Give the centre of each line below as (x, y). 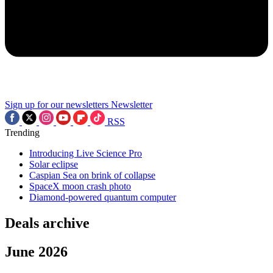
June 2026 (36, 251)
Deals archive (47, 223)
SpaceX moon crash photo (80, 186)
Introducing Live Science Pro (86, 153)
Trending (22, 133)
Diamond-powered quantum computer (103, 197)
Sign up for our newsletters (57, 105)
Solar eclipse (54, 164)
